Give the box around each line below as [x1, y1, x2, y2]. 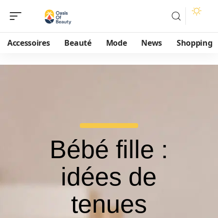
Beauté [64, 37, 91, 48]
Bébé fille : [50, 135, 168, 163]
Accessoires [7, 37, 50, 48]
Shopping [177, 37, 213, 48]
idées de [61, 163, 157, 191]
